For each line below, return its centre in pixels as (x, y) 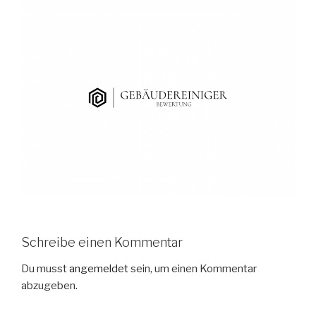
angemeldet (99, 269)
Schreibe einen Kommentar (102, 242)
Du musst (45, 269)
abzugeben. (49, 286)
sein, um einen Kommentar (193, 269)
